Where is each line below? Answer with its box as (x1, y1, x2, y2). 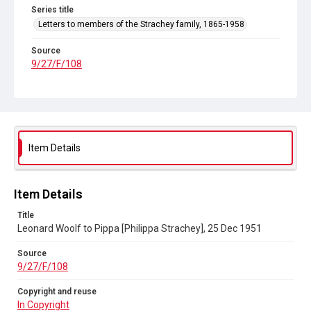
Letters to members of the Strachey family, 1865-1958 (38, 19, 244, 29)
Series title (31, 5, 74, 15)
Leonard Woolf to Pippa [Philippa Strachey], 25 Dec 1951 (17, 223, 262, 234)
